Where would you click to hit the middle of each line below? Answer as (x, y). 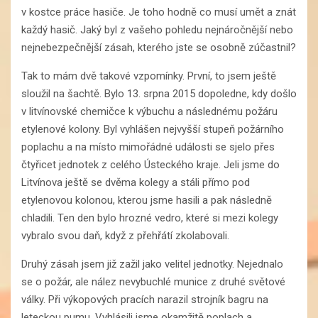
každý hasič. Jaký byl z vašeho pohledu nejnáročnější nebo (157, 29)
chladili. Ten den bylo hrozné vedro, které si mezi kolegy (150, 218)
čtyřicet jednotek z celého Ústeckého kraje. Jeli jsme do (150, 164)
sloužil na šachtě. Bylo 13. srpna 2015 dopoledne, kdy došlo (159, 93)
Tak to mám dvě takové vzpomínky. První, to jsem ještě (149, 76)
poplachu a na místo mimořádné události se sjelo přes (148, 147)
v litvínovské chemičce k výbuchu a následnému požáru (149, 111)
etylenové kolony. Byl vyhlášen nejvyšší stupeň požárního (153, 129)
